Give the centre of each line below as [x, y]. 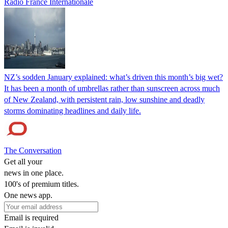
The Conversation [33, 150]
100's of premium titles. [41, 184]
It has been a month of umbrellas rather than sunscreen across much [112, 88]
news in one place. [34, 173]
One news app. [28, 195]
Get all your [23, 161]
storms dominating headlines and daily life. [73, 110]
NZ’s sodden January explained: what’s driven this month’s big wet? [113, 77]
